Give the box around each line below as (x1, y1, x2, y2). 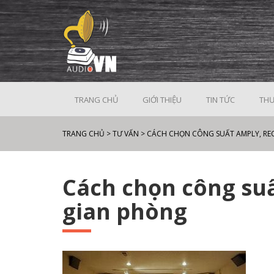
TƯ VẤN (113, 128, 139, 139)
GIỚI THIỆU (143, 94, 182, 105)
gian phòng (62, 196, 187, 226)
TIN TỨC (206, 94, 235, 105)
